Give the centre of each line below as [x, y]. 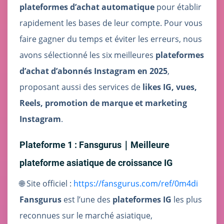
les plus [187, 200]
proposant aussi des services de [81, 87]
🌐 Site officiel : [46, 184]
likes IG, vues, [170, 87]
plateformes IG [142, 200]
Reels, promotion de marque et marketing [103, 103]
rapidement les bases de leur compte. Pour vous [111, 23]
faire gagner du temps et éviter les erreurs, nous [111, 39]
